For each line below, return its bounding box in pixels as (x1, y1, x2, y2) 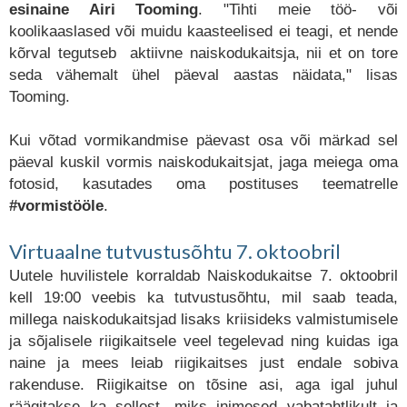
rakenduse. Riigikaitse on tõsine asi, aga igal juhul (9, 376, 398, 393)
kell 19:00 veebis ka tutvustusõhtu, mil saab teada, (9, 289, 398, 306)
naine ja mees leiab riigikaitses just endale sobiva (9, 354, 398, 372)
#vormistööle (9, 197, 104, 214)
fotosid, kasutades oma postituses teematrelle (9, 175, 398, 193)
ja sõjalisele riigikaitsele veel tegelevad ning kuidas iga (9, 333, 398, 350)
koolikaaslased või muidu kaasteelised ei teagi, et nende (9, 23, 398, 40)
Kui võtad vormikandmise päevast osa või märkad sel (9, 132, 398, 149)
